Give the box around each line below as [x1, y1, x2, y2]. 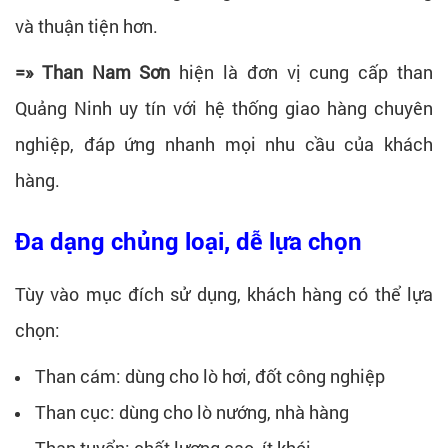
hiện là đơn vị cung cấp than [179, 59, 434, 84]
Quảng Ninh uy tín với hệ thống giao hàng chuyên [15, 95, 433, 120]
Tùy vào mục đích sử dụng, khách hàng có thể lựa [15, 281, 433, 306]
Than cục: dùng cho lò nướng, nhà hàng [35, 399, 349, 424]
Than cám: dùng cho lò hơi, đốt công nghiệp [35, 363, 385, 388]
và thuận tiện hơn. [15, 13, 158, 38]
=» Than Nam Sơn [15, 59, 180, 84]
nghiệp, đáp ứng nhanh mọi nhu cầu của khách [15, 131, 433, 156]
